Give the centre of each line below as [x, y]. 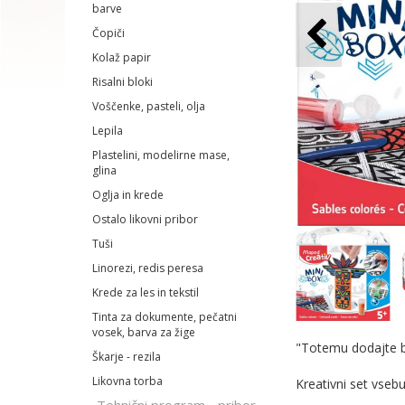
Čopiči [108, 33]
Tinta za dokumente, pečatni [165, 317]
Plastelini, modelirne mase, [161, 155]
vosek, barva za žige [144, 332]
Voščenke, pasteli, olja [149, 106]
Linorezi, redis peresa [148, 268]
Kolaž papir [122, 57]
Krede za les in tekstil [146, 292]
